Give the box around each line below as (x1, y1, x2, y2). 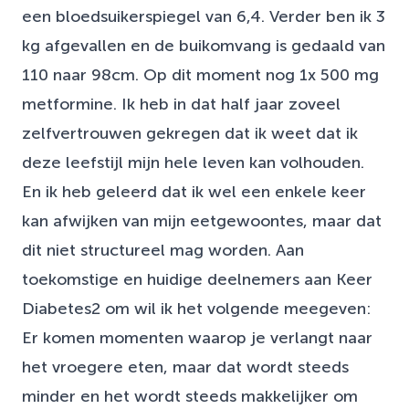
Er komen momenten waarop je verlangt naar (22, 329, 372, 348)
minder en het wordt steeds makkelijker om (22, 387, 358, 406)
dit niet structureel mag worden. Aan (22, 241, 304, 260)
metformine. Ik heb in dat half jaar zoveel (22, 95, 341, 114)
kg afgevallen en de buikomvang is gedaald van (22, 37, 385, 56)
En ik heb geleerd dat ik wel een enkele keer (22, 183, 366, 202)
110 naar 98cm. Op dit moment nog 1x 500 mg (22, 66, 379, 85)
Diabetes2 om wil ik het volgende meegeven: (22, 299, 371, 319)
